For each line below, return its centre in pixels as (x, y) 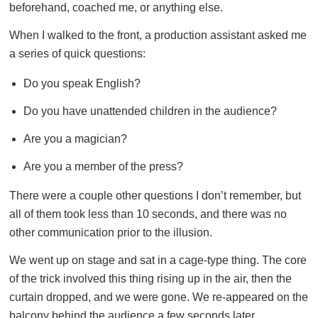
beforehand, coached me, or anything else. (116, 7)
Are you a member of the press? (103, 166)
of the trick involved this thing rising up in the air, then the (150, 279)
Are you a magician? (75, 138)
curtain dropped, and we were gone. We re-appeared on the (159, 297)
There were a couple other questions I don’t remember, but (155, 196)
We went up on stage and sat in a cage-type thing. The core (158, 261)
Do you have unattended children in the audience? (150, 111)
